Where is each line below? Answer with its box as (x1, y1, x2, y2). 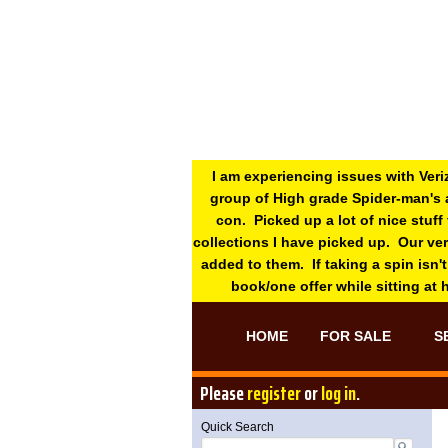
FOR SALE (320, 328, 391, 344)
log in (321, 377, 356, 409)
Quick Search (201, 420, 274, 434)
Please (200, 377, 247, 409)
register (247, 377, 301, 409)
